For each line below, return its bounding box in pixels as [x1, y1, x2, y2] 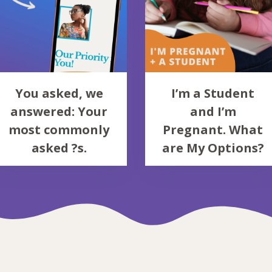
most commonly [8, 121, 110, 138]
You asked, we [15, 85, 103, 102]
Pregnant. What [163, 121, 263, 138]
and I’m [189, 103, 236, 120]
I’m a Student [171, 85, 255, 102]
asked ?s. [31, 140, 87, 157]
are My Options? [161, 140, 264, 157]
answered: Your [10, 103, 108, 120]
